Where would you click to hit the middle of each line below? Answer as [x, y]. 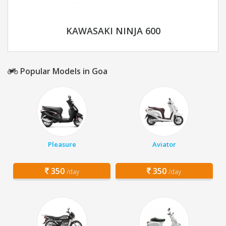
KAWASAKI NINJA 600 [113, 31]
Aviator [164, 145]
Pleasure [62, 145]
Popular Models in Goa [63, 71]
